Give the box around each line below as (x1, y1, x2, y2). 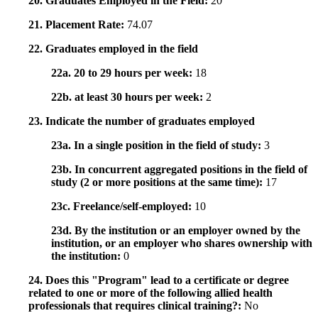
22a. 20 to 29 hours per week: (51, 67, 195, 79)
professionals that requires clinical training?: (28, 300, 244, 312)
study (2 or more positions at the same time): (51, 176, 265, 189)
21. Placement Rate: (28, 18, 127, 31)
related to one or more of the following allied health (28, 287, 273, 300)
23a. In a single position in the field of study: (51, 139, 264, 152)
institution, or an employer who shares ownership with (51, 237, 312, 250)
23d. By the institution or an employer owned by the (51, 224, 300, 237)
